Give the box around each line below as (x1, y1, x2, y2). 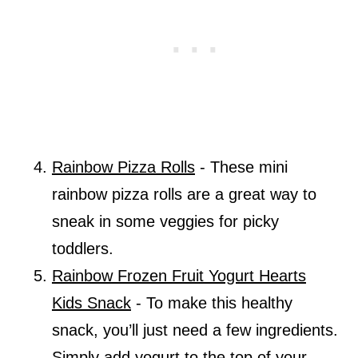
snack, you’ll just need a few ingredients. (51, 321, 338, 340)
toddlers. (51, 240, 118, 258)
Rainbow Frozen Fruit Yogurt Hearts (51, 267, 306, 285)
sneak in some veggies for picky (51, 213, 279, 231)
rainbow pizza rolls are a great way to (51, 185, 316, 204)
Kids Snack (51, 294, 131, 312)
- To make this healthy (130, 294, 292, 312)
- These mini (194, 158, 288, 177)
